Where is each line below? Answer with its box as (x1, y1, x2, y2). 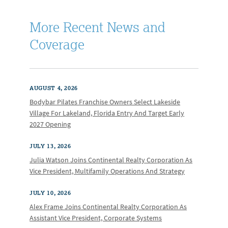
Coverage (30, 35, 85, 53)
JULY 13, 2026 (30, 141, 71, 150)
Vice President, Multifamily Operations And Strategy (30, 166, 185, 176)
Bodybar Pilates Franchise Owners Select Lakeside (30, 97, 181, 107)
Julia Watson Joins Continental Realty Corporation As (30, 155, 193, 165)
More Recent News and (30, 18, 166, 36)
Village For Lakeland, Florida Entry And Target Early (30, 108, 185, 118)
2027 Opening (30, 119, 71, 129)
